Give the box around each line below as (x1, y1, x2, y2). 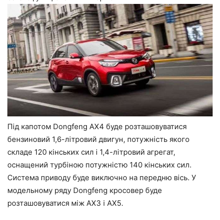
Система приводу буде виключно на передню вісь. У (7, 173, 196, 183)
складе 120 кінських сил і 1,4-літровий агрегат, (7, 147, 175, 157)
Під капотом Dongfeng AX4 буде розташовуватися (7, 122, 187, 132)
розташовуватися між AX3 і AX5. (7, 198, 123, 208)
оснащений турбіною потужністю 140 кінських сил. (7, 160, 192, 170)
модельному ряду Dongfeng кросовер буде (7, 186, 162, 195)
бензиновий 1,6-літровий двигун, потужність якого (7, 135, 190, 144)
